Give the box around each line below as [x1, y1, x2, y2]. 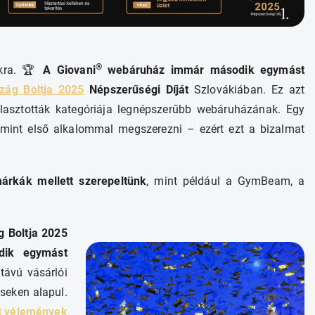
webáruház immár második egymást [102, 63, 304, 77]
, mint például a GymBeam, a [146, 174, 304, 188]
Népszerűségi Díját [84, 83, 189, 97]
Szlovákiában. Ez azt [188, 83, 305, 97]
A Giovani [43, 63, 96, 77]
